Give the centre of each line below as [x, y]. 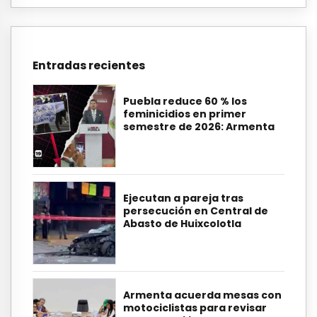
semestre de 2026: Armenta [199, 126]
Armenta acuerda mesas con [202, 295]
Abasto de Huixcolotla [182, 223]
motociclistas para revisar [195, 308]
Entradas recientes [89, 66]
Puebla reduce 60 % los [185, 101]
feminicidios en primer [185, 114]
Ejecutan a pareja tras [183, 198]
